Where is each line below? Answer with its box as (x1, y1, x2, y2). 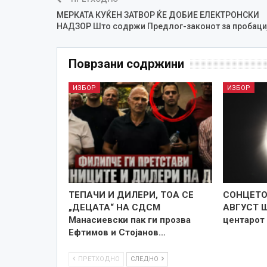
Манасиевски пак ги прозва (68, 214, 191, 225)
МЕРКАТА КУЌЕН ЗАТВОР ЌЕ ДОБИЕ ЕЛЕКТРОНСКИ (56, 10, 259, 20)
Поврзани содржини (68, 56, 184, 71)
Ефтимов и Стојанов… (68, 226, 166, 238)
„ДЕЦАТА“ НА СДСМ (68, 201, 160, 213)
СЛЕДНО (130, 254, 160, 263)
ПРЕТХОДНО (76, 254, 120, 263)
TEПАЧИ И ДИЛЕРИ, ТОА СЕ (68, 189, 194, 200)
